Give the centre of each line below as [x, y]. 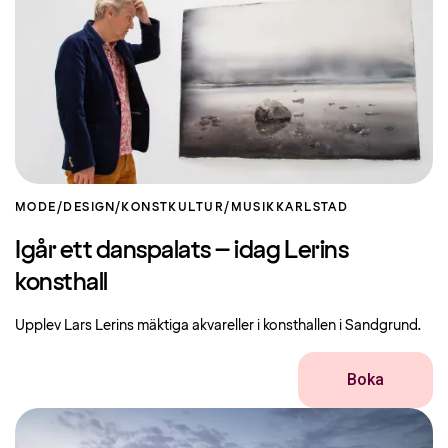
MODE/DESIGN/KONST [92, 208]
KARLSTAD [312, 208]
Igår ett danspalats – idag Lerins [182, 252]
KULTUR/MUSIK [222, 208]
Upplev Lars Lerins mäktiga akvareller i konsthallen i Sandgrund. [218, 326]
